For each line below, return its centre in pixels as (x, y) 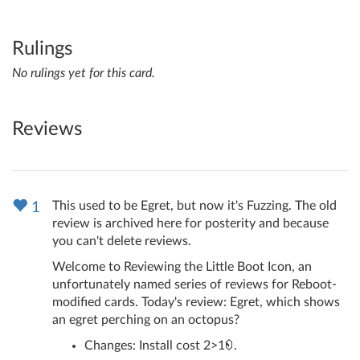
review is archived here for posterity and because (190, 224)
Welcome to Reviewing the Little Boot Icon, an (182, 267)
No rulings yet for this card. (84, 74)
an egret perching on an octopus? (146, 320)
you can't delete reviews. (122, 241)
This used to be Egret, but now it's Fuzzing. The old (194, 206)
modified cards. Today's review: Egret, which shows (196, 303)
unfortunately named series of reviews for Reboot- (194, 285)
